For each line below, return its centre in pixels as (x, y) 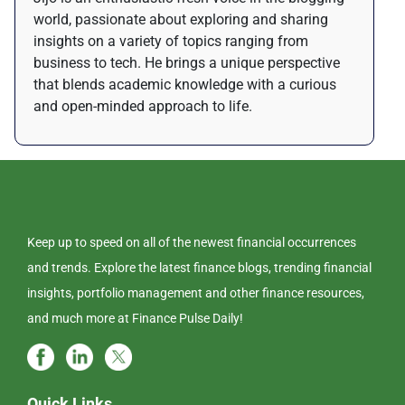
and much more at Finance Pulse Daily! (135, 319)
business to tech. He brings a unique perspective (187, 63)
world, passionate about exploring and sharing (181, 20)
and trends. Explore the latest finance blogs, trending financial (199, 268)
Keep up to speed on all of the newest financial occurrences (192, 243)
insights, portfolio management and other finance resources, (196, 293)
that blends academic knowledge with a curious (185, 85)
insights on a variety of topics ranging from (171, 42)
